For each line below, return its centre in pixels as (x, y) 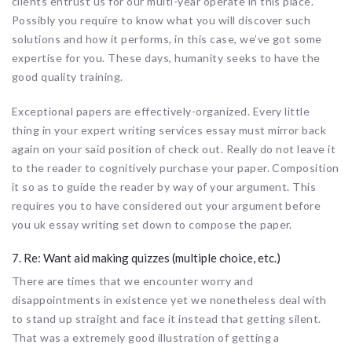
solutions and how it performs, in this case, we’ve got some (167, 38)
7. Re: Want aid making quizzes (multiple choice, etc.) (146, 257)
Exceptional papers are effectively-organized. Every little (161, 111)
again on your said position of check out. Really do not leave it (174, 148)
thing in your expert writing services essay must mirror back (169, 130)
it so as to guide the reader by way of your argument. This (164, 186)
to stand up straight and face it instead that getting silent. (167, 318)
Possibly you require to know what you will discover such (161, 20)
